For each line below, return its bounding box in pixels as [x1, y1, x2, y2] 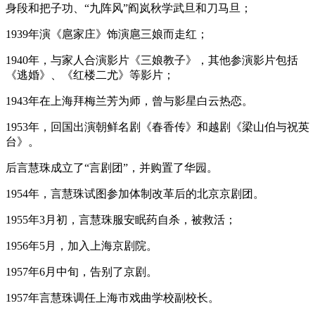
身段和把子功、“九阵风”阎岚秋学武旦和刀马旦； [6, 1, 252, 14]
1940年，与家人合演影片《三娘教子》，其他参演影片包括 [6, 53, 298, 66]
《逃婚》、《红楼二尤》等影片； [6, 68, 174, 81]
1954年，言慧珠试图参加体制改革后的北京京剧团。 [6, 187, 264, 200]
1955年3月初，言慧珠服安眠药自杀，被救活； [6, 213, 236, 226]
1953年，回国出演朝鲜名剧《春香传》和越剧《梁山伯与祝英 [6, 120, 309, 133]
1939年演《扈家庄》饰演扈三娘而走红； [6, 27, 208, 40]
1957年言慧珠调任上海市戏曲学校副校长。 [6, 291, 219, 304]
